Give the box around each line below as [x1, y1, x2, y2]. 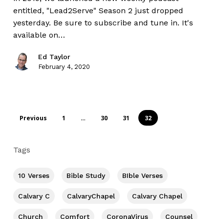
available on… [13, 30, 65, 40]
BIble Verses [122, 172, 163, 180]
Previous [19, 114, 47, 123]
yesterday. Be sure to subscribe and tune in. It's [13, 18, 193, 27]
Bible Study [66, 172, 105, 180]
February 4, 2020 [38, 63, 90, 70]
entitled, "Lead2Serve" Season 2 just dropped [13, 5, 183, 15]
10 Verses [18, 172, 49, 180]
